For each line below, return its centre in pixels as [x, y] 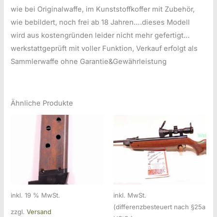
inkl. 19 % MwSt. [36, 195]
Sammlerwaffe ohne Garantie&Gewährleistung [89, 62]
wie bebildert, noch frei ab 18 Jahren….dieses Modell [101, 23]
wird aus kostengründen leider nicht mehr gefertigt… [101, 36]
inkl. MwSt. [130, 195]
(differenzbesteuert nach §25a [159, 207]
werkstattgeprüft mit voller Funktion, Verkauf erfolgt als [104, 49]
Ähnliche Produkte [42, 103]
